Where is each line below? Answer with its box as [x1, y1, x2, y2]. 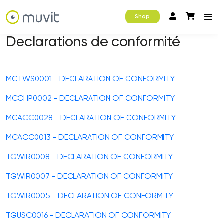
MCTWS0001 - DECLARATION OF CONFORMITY [6, 74, 175, 83]
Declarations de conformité [6, 33, 180, 50]
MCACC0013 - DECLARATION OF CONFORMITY [6, 132, 174, 142]
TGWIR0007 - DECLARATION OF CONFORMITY [6, 171, 173, 181]
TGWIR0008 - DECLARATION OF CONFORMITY [6, 152, 173, 161]
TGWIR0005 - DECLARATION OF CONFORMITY [6, 191, 173, 200]
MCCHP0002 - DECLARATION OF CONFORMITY [6, 93, 175, 103]
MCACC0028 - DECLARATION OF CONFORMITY [6, 113, 176, 122]
